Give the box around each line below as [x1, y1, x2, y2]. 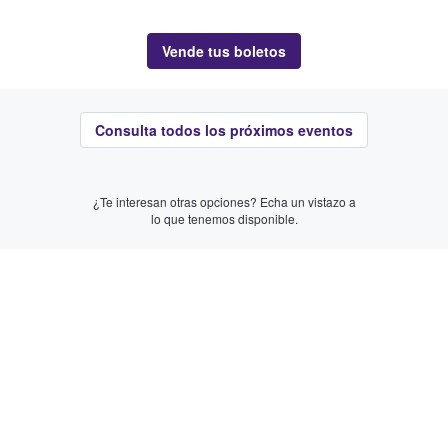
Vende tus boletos [162, 41, 286, 61]
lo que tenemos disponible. [150, 209, 298, 227]
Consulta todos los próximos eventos [95, 119, 353, 140]
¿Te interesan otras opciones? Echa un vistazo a [92, 192, 356, 210]
